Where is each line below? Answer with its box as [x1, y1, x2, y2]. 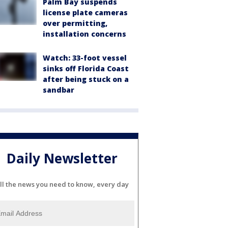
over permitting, [43, 18, 107, 28]
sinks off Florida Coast [43, 64, 129, 74]
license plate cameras [43, 8, 128, 18]
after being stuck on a [43, 74, 129, 84]
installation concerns [43, 29, 126, 39]
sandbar [43, 85, 74, 95]
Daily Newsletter [7, 149, 118, 167]
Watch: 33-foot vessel [43, 53, 127, 63]
